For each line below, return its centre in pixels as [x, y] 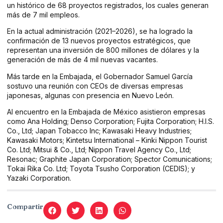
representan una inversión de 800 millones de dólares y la [103, 50]
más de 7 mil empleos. [43, 14]
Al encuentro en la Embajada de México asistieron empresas [106, 112]
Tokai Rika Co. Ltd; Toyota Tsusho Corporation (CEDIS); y [101, 169]
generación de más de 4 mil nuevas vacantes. [82, 60]
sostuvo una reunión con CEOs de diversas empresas [95, 86]
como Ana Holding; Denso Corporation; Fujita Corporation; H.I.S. [111, 121]
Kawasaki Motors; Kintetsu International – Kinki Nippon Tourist [107, 140]
